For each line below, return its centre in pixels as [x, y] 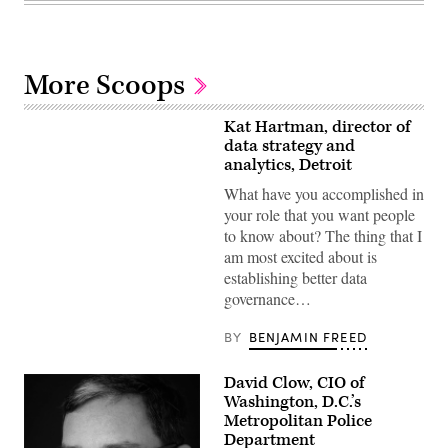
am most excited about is [300, 256]
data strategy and [289, 145]
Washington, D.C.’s [292, 401]
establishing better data [295, 277]
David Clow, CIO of [294, 382]
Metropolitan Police [298, 420]
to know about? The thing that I [323, 235]
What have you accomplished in [324, 193]
